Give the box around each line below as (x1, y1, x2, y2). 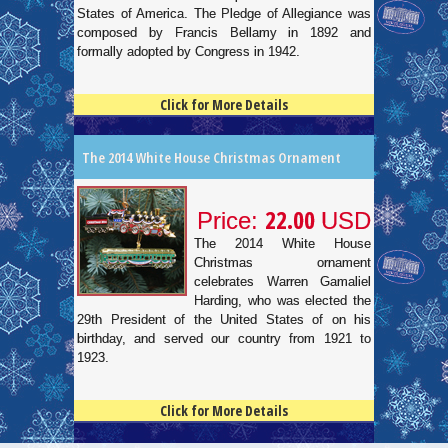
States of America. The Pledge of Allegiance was (77, 6, 371, 21)
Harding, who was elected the (194, 293, 371, 308)
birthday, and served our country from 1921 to (77, 331, 371, 346)
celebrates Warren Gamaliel (194, 274, 371, 289)
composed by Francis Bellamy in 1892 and (77, 25, 371, 40)
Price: (197, 207, 265, 234)
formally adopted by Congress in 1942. (77, 44, 300, 59)
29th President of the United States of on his (77, 312, 371, 327)
